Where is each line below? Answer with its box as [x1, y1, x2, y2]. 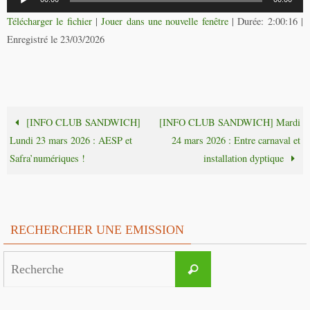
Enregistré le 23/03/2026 [7, 32, 104, 46]
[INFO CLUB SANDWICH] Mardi [158, 116, 300, 129]
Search [210, 254, 237, 265]
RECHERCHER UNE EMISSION [10, 223, 184, 237]
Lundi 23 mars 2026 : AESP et [10, 134, 133, 147]
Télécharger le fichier [7, 14, 92, 28]
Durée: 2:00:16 [237, 14, 298, 28]
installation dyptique [203, 152, 286, 165]
